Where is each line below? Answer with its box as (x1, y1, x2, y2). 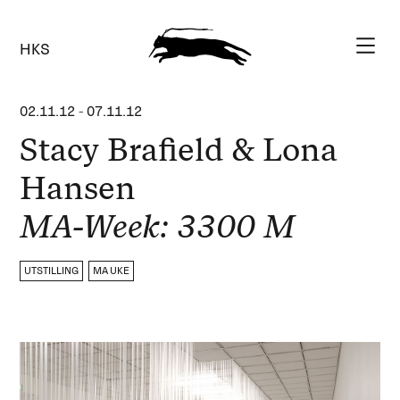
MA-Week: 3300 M (20, 207, 296, 246)
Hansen (20, 169, 137, 207)
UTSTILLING (24, 264, 79, 278)
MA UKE (93, 264, 130, 278)
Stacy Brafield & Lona (20, 130, 338, 169)
